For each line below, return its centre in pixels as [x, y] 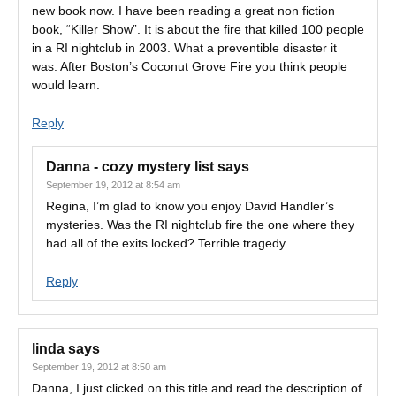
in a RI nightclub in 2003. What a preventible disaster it [184, 48]
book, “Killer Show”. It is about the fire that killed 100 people [198, 29]
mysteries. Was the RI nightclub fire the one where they [200, 225]
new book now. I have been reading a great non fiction [183, 11]
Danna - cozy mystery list [130, 167]
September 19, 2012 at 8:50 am [99, 367]
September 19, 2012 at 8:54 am [113, 185]
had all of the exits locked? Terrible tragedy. [167, 243]
